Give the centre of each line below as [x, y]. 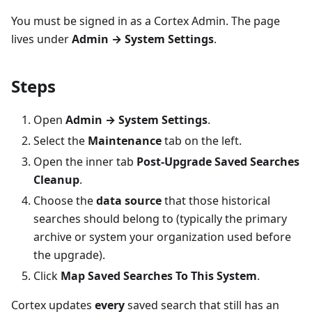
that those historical [216, 201]
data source [129, 201]
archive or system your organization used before [162, 237]
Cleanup [56, 180]
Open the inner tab [85, 162]
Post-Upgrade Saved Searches [218, 162]
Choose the [65, 201]
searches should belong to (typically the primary [160, 219]
